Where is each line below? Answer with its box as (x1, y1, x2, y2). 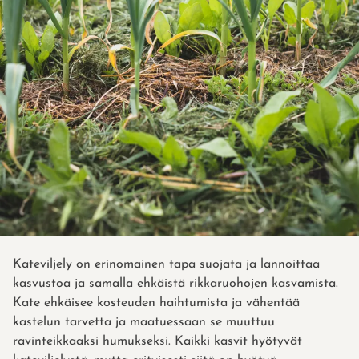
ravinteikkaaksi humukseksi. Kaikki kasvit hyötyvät (13, 335, 302, 349)
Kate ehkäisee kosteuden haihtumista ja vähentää (13, 296, 300, 310)
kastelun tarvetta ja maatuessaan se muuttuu (13, 316, 275, 329)
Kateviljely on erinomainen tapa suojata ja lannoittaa (13, 258, 320, 272)
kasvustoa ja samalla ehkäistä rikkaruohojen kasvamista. (13, 277, 338, 291)
